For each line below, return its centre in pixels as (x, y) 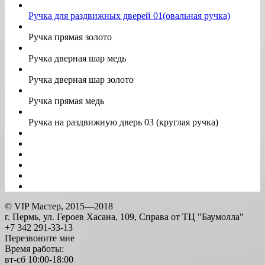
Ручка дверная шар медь (77, 59)
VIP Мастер (38, 206)
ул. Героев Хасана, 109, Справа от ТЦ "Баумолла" (143, 217)
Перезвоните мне (40, 238)
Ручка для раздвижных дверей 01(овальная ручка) (129, 16)
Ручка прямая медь (66, 101)
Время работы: (34, 249)
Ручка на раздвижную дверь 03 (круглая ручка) (123, 122)
